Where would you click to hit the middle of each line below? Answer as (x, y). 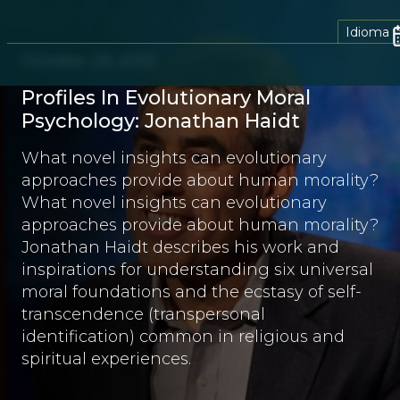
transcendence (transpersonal (143, 314)
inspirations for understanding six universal (197, 270)
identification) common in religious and (183, 337)
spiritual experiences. (106, 359)
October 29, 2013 (88, 61)
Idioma (367, 32)
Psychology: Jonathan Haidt (161, 121)
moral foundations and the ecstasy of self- (192, 292)
